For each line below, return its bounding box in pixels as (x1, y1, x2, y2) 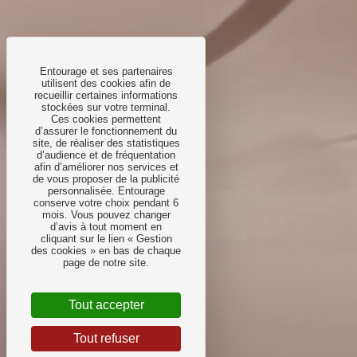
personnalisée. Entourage (47, 185, 165, 197)
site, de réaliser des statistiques (32, 137, 180, 149)
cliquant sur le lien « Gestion (40, 233, 172, 245)
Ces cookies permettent (51, 113, 161, 125)
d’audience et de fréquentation (37, 149, 175, 161)
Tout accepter (68, 298, 144, 312)
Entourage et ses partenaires (39, 65, 173, 77)
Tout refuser (73, 331, 139, 345)
